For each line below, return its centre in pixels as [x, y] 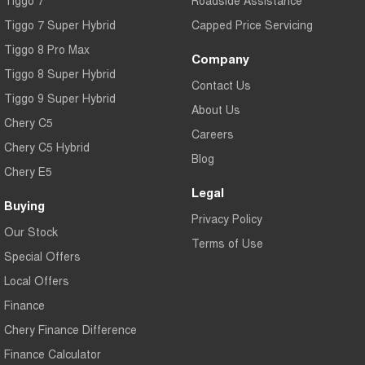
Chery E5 [28, 172]
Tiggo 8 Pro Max [47, 49]
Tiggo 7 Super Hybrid [60, 25]
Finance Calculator [53, 354]
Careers [212, 134]
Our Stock [31, 232]
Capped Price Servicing [252, 25]
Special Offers [42, 256]
